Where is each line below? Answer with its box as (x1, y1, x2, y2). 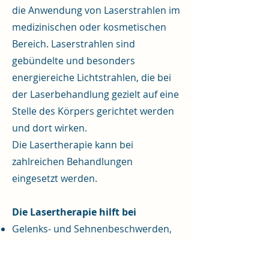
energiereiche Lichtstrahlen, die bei (12, 71, 171, 84)
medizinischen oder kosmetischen (12, 20, 166, 34)
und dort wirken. (12, 121, 87, 134)
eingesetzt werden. (12, 172, 97, 185)
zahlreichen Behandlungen (12, 155, 133, 168)
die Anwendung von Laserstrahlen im (12, 4, 180, 17)
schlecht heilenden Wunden (12, 239, 138, 252)
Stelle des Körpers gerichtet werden (12, 104, 174, 118)
